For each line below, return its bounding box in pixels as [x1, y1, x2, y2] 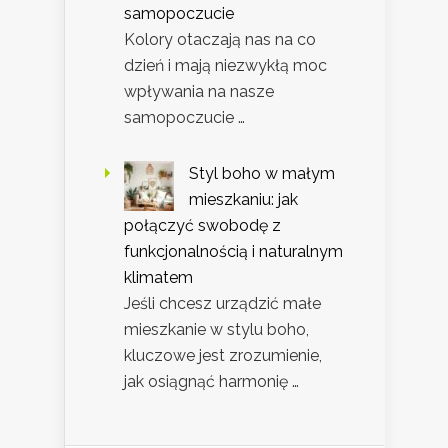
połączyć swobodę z [124, 216, 281, 236]
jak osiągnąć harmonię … [124, 372, 299, 392]
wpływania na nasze [124, 82, 274, 102]
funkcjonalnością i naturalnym [124, 242, 343, 262]
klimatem [124, 268, 193, 288]
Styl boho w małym [189, 164, 335, 184]
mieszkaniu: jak [189, 190, 298, 210]
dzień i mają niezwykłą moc [124, 56, 327, 76]
